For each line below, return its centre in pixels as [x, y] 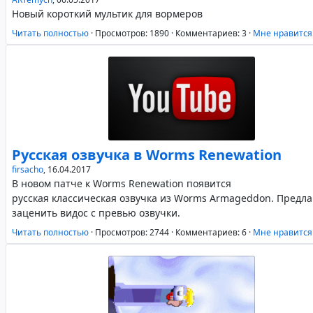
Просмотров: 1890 [132, 33]
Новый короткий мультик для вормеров [107, 14]
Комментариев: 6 [211, 232]
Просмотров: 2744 [132, 232]
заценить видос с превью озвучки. [96, 213]
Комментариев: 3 [211, 33]
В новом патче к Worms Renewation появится [122, 183]
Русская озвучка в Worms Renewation [147, 155]
